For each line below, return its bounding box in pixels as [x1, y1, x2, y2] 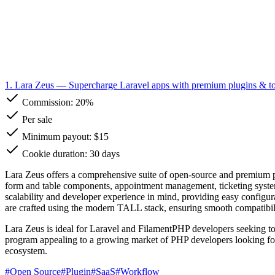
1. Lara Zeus [5, 79, 54, 90]
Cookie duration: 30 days [20, 148, 120, 159]
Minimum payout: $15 [20, 131, 109, 142]
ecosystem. [5, 245, 47, 256]
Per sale [20, 114, 52, 125]
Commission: [20, 96, 76, 107]
